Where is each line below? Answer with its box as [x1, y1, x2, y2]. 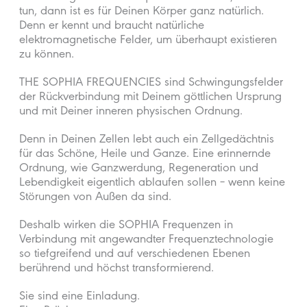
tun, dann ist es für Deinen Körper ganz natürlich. [19, 5, 265, 19]
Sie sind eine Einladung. [19, 291, 140, 304]
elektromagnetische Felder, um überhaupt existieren [19, 34, 278, 47]
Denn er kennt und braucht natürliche [19, 20, 205, 33]
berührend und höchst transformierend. [19, 262, 214, 275]
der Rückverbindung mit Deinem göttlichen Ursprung [19, 91, 282, 104]
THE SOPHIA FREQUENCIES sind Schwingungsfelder [19, 77, 284, 90]
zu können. [19, 49, 75, 62]
